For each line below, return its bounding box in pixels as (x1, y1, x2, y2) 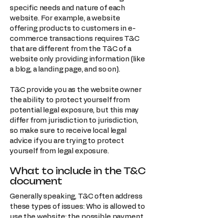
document (10, 175, 63, 186)
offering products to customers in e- (10, 24, 136, 32)
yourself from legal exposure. (10, 147, 109, 155)
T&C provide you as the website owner (10, 86, 142, 93)
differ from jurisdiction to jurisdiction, (10, 116, 138, 124)
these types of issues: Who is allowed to (10, 202, 145, 210)
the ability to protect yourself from (10, 96, 130, 104)
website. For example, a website (10, 14, 120, 22)
